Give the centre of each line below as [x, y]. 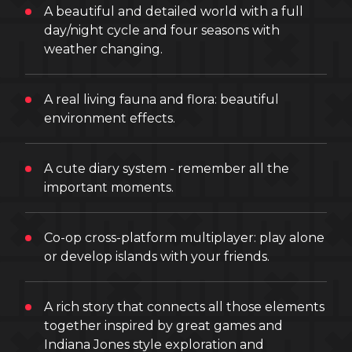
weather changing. [103, 49]
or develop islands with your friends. [157, 257]
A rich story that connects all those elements [184, 307]
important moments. [109, 187]
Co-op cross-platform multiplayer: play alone [184, 238]
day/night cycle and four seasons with [162, 30]
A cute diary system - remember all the [167, 169]
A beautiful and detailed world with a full [174, 11]
